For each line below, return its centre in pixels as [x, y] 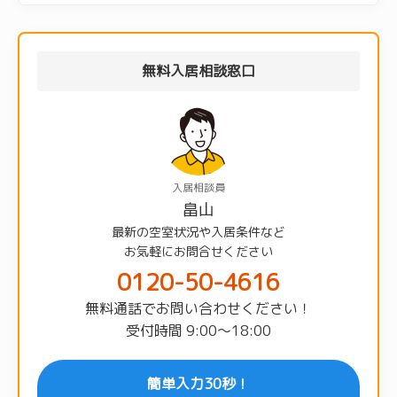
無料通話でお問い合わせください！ [198, 308]
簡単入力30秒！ [198, 383]
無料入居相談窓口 [198, 70]
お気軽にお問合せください [198, 251]
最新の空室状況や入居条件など [198, 231]
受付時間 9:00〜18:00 [198, 330]
